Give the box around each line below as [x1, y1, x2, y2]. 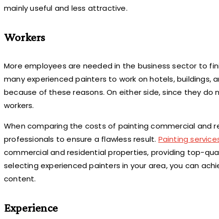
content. [4, 173, 36, 184]
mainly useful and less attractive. [4, 2, 128, 13]
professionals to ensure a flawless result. [4, 133, 158, 144]
